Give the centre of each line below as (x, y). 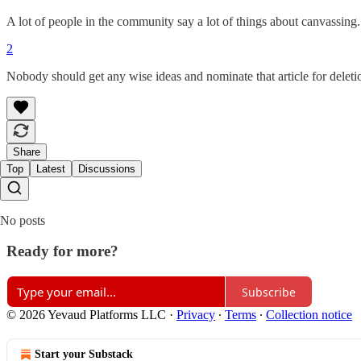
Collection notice (309, 315)
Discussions (107, 168)
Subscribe (269, 292)
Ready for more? (62, 251)
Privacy (196, 315)
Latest (51, 168)
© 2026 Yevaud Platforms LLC (86, 315)
